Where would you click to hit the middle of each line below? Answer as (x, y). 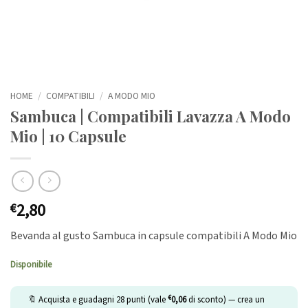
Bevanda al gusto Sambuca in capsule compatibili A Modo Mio (154, 236)
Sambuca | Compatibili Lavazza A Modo (151, 116)
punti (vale (146, 300)
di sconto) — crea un (225, 300)
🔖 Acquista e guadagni (72, 300)
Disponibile (31, 265)
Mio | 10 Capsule (68, 136)
